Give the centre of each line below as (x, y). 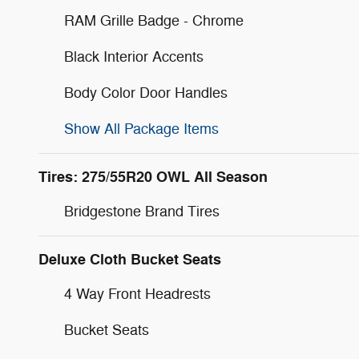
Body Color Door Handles (146, 93)
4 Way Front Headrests (137, 294)
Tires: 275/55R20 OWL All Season (153, 177)
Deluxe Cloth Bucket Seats (130, 260)
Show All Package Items (141, 129)
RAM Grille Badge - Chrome (154, 21)
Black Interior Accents (134, 57)
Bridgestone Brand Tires (142, 212)
